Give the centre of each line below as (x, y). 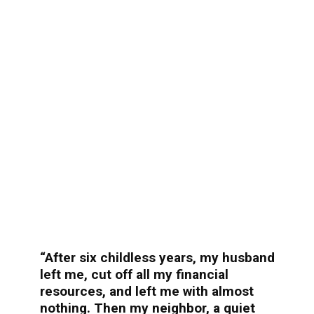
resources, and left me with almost (146, 291)
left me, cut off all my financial (134, 274)
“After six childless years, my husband (157, 257)
